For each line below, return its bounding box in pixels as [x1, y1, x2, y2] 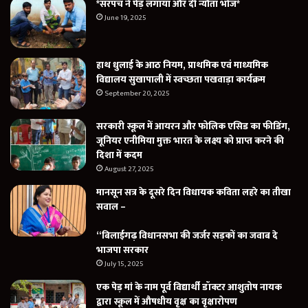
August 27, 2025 [104, 163, 154, 176]
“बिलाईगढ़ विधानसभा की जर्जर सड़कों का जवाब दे [96, 228, 278, 244]
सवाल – [96, 199, 126, 215]
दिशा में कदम [96, 147, 142, 164]
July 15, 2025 [104, 258, 144, 271]
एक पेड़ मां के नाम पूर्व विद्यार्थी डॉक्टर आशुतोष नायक [96, 279, 282, 296]
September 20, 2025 [104, 87, 170, 100]
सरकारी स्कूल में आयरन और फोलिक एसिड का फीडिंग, [96, 118, 290, 135]
